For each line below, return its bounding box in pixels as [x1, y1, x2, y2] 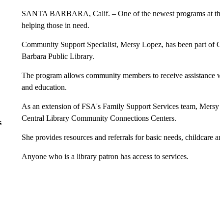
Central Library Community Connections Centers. [21, 113, 176, 122]
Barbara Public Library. [21, 52, 96, 60]
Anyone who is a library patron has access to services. [21, 152, 189, 161]
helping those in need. [21, 21, 89, 29]
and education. [21, 82, 67, 91]
